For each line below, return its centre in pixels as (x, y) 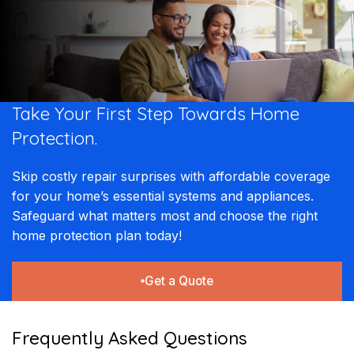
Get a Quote (179, 281)
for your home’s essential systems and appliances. (163, 196)
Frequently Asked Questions (130, 338)
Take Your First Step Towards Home (156, 113)
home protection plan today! (97, 235)
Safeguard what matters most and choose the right (165, 215)
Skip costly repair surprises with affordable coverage (171, 176)
